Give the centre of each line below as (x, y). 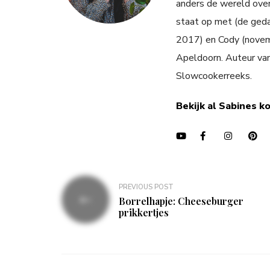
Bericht (85, 185)
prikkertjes (144, 212)
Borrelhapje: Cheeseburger (181, 201)
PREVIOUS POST (146, 187)
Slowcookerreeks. (214, 76)
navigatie (92, 204)
